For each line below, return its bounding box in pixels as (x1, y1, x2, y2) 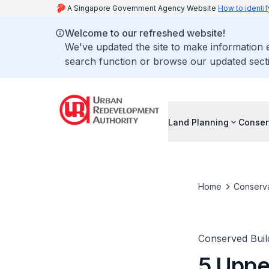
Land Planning (168, 116, 229, 127)
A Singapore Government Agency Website (67, 4, 218, 13)
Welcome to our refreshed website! (65, 27, 225, 39)
